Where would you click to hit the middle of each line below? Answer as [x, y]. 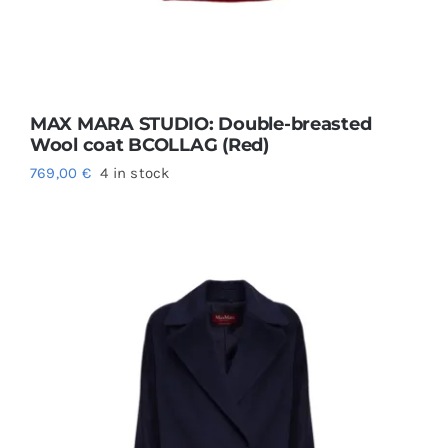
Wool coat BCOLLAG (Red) [149, 144]
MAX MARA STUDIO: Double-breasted [200, 123]
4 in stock [135, 172]
